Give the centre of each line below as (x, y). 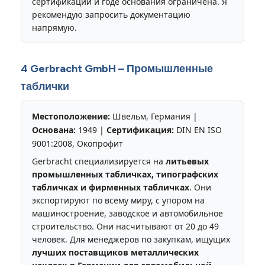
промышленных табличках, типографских (125, 174)
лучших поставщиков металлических (115, 252)
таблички (45, 86)
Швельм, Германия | (154, 116)
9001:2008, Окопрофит (77, 143)
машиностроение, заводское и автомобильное (127, 213)
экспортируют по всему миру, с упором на (118, 200)
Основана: (54, 130)
